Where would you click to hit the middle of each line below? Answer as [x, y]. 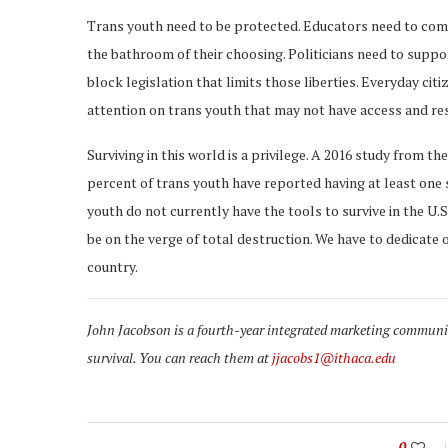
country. [112, 266]
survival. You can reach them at [179, 357]
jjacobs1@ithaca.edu [334, 357]
